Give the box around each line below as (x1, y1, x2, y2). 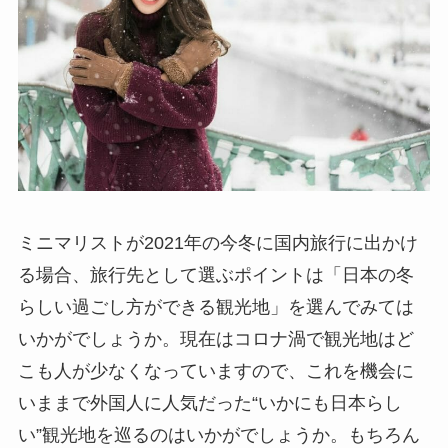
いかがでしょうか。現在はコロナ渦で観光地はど (17, 328, 414, 349)
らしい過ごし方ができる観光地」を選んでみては (17, 296, 414, 317)
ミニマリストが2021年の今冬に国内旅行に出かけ (17, 232, 418, 253)
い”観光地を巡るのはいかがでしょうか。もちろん (17, 424, 420, 445)
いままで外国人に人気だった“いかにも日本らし (17, 392, 402, 413)
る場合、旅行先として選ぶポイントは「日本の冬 (17, 264, 414, 285)
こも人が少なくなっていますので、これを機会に (17, 360, 414, 381)
